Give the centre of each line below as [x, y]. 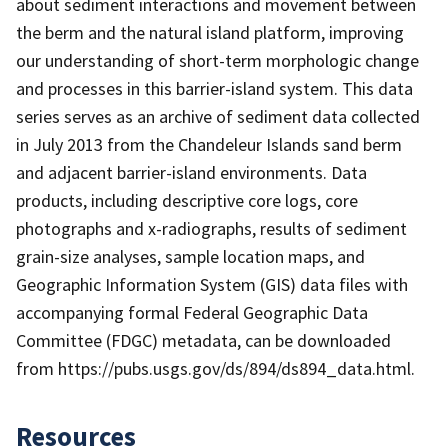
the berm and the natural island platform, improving [210, 32]
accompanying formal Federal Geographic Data [192, 312]
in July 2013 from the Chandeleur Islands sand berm [209, 144]
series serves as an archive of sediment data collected [218, 116]
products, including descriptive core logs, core [187, 200]
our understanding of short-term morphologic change [217, 60]
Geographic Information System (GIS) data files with [212, 284]
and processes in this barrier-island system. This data [214, 88]
